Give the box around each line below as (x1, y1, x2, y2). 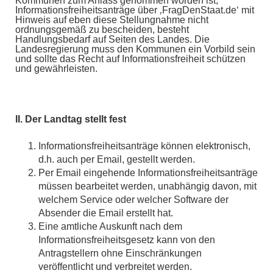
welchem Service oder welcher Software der (38, 194, 229, 205)
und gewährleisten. (15, 63, 97, 74)
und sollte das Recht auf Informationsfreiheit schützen (15, 53, 246, 64)
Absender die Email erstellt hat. (38, 208, 173, 219)
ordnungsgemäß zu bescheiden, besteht (15, 24, 189, 35)
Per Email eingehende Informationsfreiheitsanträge (38, 168, 258, 179)
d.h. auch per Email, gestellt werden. (38, 154, 195, 165)
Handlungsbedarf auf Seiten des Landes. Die (15, 34, 210, 44)
